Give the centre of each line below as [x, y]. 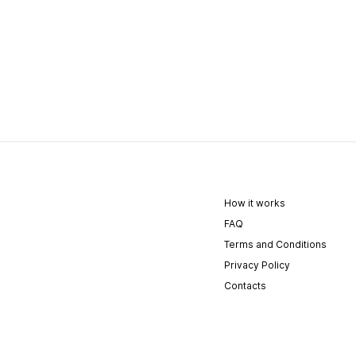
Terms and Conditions [275, 244]
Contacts [245, 286]
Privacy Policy [257, 265]
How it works [255, 203]
